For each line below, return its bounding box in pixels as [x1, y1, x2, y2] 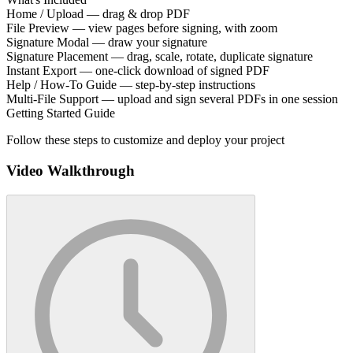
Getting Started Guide [6, 106, 115, 121]
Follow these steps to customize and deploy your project [6, 133, 284, 147]
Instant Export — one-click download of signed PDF [6, 64, 269, 78]
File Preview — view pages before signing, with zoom [6, 21, 277, 35]
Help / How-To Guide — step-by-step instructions [6, 78, 255, 92]
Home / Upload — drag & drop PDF [6, 7, 190, 21]
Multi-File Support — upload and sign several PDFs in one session [6, 92, 338, 106]
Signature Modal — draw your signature [6, 35, 207, 50]
